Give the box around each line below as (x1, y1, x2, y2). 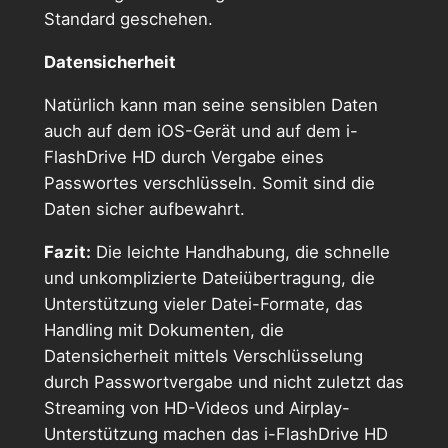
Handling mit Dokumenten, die (43, 319, 284, 340)
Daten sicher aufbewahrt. (43, 198, 245, 219)
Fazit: (43, 241, 91, 262)
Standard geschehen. (43, 9, 213, 30)
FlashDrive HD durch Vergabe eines (43, 146, 324, 167)
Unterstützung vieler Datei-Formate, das (43, 293, 363, 314)
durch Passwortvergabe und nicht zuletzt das (43, 371, 404, 392)
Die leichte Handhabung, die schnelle (90, 241, 390, 262)
